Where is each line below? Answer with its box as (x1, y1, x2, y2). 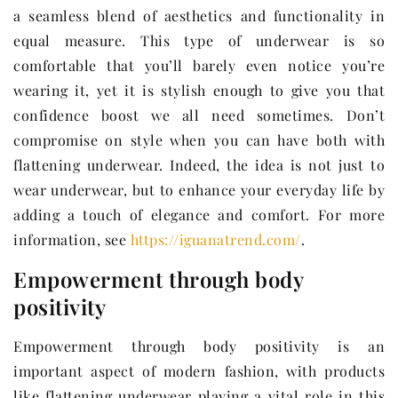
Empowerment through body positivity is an (13, 337, 385, 356)
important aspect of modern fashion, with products (13, 362, 385, 381)
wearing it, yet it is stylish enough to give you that (13, 81, 385, 100)
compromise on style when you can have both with (13, 131, 385, 150)
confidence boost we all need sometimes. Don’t (13, 106, 385, 125)
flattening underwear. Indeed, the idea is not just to (13, 155, 385, 175)
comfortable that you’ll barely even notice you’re (13, 56, 385, 76)
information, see (13, 230, 131, 250)
